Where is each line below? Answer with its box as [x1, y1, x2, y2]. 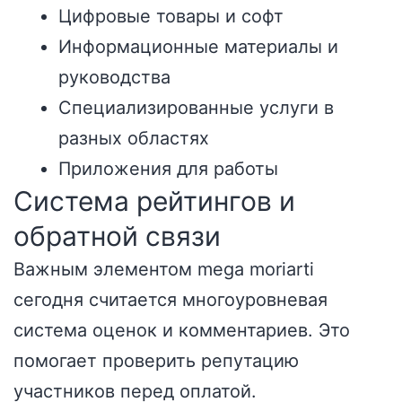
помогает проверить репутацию [13, 350, 299, 371]
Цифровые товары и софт [58, 5, 284, 27]
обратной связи [13, 220, 221, 252]
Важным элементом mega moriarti [13, 258, 314, 280]
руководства [58, 66, 170, 88]
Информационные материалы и [58, 36, 338, 57]
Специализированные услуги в [58, 97, 334, 118]
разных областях [58, 127, 209, 149]
